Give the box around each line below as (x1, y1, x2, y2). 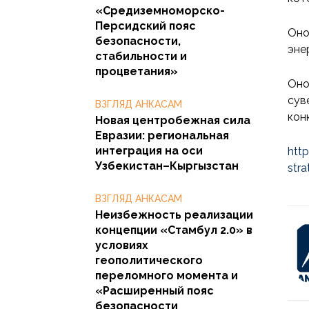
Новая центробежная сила (95, 113, 250, 127)
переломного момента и (95, 268, 238, 282)
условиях (95, 238, 148, 252)
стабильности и (95, 49, 187, 63)
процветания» (95, 64, 178, 78)
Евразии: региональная (95, 128, 229, 142)
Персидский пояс (95, 19, 196, 32)
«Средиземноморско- (95, 3, 225, 17)
